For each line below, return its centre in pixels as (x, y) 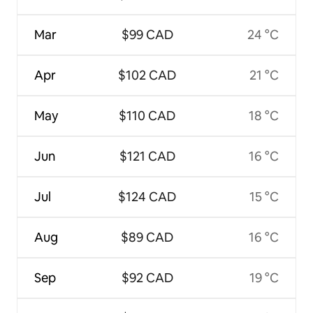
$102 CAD (147, 75)
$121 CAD (147, 156)
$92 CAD (147, 277)
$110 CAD (147, 115)
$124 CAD (147, 196)
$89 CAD (147, 237)
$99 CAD (147, 34)
